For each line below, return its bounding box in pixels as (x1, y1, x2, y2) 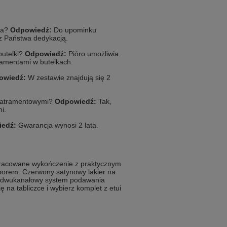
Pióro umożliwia (66, 50, 119, 58)
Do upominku (52, 26, 96, 34)
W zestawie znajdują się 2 (26, 73, 110, 82)
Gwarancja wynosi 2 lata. (16, 121, 98, 130)
